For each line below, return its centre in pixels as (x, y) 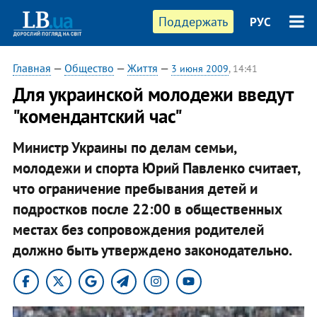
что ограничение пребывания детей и (135, 188)
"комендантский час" (97, 116)
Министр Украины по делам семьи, (124, 147)
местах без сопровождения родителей (138, 229)
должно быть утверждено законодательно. (152, 250)
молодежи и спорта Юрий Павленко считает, (156, 168)
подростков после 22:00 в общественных (147, 209)
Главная (31, 68)
